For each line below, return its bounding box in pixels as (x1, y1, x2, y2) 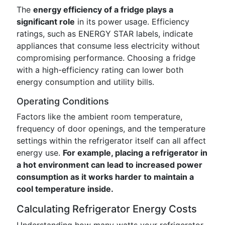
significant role (17, 17, 75, 27)
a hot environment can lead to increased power (17, 160, 202, 170)
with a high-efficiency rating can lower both (17, 65, 183, 75)
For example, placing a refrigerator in (63, 148, 207, 158)
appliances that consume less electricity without (17, 41, 200, 51)
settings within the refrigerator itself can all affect (17, 136, 206, 146)
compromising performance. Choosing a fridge (17, 53, 195, 63)
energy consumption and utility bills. (17, 77, 154, 87)
